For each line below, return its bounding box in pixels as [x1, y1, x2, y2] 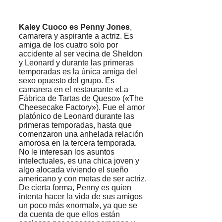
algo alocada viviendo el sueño [19, 166, 128, 174]
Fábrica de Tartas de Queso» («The [19, 94, 143, 103]
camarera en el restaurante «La [19, 85, 128, 94]
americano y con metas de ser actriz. [19, 174, 147, 183]
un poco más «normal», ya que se [19, 201, 137, 210]
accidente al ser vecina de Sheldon [19, 50, 142, 58]
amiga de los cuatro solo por [19, 41, 118, 50]
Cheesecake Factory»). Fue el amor [19, 103, 145, 112]
